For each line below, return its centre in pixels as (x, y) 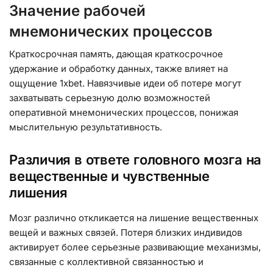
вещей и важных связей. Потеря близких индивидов (126, 233)
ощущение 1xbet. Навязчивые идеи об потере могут (125, 83)
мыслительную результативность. (86, 127)
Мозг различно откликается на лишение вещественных (134, 218)
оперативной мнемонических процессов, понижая (124, 112)
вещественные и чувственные (109, 176)
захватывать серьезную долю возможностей (110, 97)
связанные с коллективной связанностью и (106, 262)
